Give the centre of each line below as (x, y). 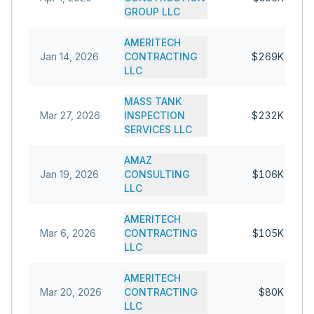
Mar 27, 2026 (70, 115)
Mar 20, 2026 (71, 292)
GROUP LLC (152, 12)
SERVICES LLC (158, 129)
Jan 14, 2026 (69, 56)
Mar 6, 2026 (68, 233)
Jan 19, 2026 (69, 174)
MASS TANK (153, 101)
